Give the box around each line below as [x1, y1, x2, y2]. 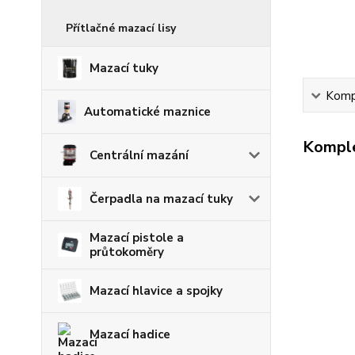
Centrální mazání [90, 147, 189, 163]
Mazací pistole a [90, 230, 184, 246]
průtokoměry [90, 244, 164, 260]
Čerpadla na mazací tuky [90, 191, 233, 207]
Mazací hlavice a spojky [90, 283, 223, 299]
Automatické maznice [83, 104, 211, 120]
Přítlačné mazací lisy [66, 21, 176, 36]
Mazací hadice [90, 326, 170, 342]
